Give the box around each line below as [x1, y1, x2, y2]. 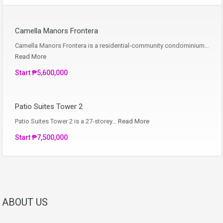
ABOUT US [2, 196, 48, 208]
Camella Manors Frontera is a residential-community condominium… [15, 41, 209, 49]
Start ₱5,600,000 [15, 68, 68, 77]
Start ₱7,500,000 [15, 133, 68, 141]
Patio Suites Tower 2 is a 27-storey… [15, 117, 118, 125]
